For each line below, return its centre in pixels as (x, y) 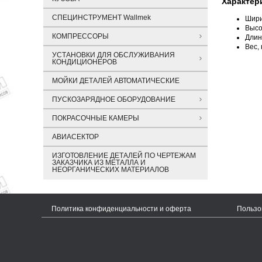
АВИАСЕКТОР (75, 137)
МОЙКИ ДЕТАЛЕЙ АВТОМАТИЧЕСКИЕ (116, 81)
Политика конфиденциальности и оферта (121, 208)
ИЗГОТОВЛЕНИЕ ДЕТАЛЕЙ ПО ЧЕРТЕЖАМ (124, 156)
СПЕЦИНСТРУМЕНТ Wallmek (101, 18)
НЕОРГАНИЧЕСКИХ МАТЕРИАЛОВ (111, 170)
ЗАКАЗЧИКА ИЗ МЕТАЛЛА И (99, 163)
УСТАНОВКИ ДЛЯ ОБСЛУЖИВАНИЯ (113, 55)
